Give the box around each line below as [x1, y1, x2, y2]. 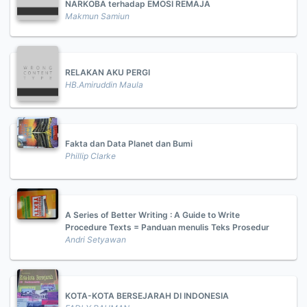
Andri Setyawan [65, 234, 126, 245]
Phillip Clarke [65, 151, 116, 161]
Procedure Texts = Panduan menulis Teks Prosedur [65, 222, 269, 232]
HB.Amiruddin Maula [65, 79, 143, 90]
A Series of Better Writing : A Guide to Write [65, 210, 240, 220]
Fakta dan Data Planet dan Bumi [65, 138, 193, 149]
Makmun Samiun [65, 11, 130, 21]
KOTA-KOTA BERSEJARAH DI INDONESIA [65, 291, 229, 301]
